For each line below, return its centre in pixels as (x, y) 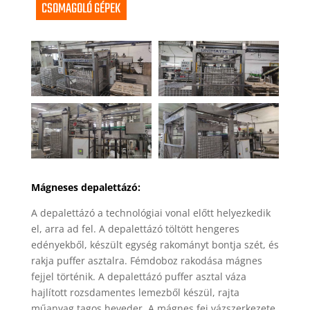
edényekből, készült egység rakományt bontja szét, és (155, 245)
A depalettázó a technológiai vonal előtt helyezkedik (151, 213)
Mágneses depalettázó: (85, 188)
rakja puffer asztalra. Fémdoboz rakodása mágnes (146, 261)
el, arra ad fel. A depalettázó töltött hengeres (135, 229)
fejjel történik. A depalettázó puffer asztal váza (138, 277)
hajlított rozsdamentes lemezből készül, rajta (135, 293)
